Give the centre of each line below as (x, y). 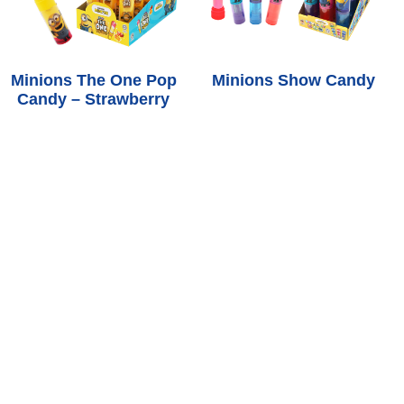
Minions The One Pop (93, 81)
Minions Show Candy (293, 81)
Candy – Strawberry (94, 100)
